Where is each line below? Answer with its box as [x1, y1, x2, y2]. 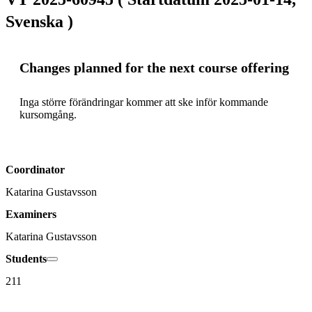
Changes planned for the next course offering [19, 60, 289, 76]
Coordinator [6, 163, 65, 175]
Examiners [6, 208, 56, 220]
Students [6, 252, 47, 265]
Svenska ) [6, 13, 73, 31]
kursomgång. [19, 108, 79, 120]
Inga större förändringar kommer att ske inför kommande [19, 95, 268, 108]
